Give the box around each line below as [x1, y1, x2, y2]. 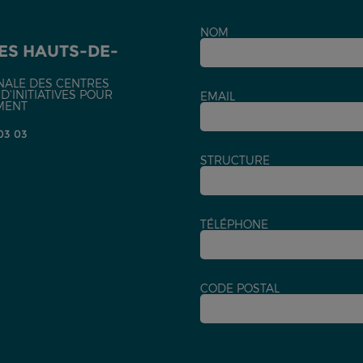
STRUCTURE [199, 153, 270, 167]
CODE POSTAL [199, 281, 280, 295]
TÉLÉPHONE [199, 217, 268, 231]
